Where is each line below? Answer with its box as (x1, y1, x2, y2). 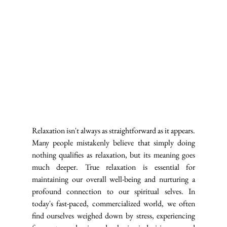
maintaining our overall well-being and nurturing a (31, 173, 196, 184)
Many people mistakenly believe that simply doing (31, 137, 196, 148)
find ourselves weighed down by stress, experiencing (31, 210, 196, 221)
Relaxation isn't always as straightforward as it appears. (31, 125, 196, 136)
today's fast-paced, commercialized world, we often (31, 198, 196, 209)
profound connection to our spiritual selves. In (31, 185, 196, 197)
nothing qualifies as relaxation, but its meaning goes (31, 149, 196, 160)
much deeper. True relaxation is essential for (31, 161, 196, 172)
